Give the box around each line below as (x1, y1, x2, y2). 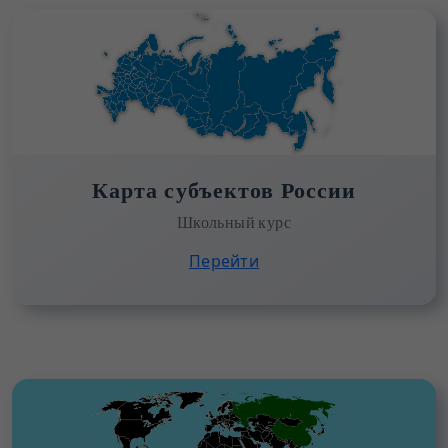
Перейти (188, 250, 260, 273)
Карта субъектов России (91, 174, 357, 207)
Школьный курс (176, 212, 292, 232)
